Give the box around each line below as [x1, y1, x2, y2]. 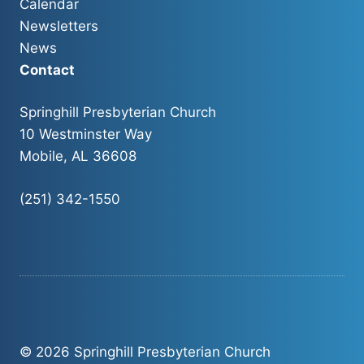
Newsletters [19, 18, 98, 35]
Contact [19, 62, 75, 79]
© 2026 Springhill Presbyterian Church [19, 343, 271, 360]
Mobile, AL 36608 [19, 148, 136, 165]
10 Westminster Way [19, 126, 152, 143]
